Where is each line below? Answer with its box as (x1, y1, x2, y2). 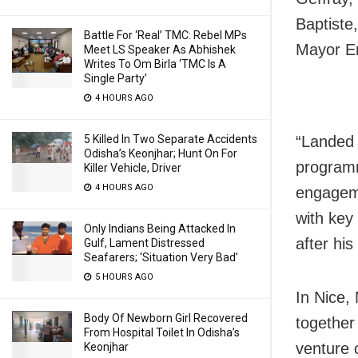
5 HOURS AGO (93, 272, 153, 282)
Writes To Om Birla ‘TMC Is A (84, 58, 226, 70)
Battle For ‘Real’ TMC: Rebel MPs (84, 29, 247, 42)
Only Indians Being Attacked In (84, 222, 236, 235)
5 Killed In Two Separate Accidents (84, 133, 257, 145)
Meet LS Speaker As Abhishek (84, 43, 236, 56)
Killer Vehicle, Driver (84, 161, 181, 174)
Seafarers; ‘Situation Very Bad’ (84, 251, 238, 264)
